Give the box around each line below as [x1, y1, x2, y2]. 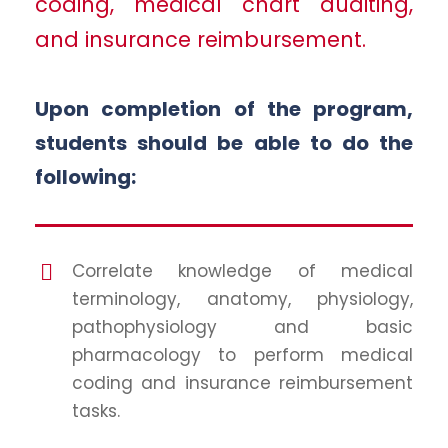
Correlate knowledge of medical [72, 259, 413, 284]
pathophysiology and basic [72, 315, 413, 340]
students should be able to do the [35, 129, 413, 158]
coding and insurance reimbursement [72, 371, 413, 396]
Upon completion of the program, [35, 95, 413, 124]
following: [35, 163, 136, 192]
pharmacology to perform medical [72, 343, 413, 368]
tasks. [72, 399, 120, 424]
